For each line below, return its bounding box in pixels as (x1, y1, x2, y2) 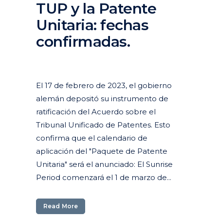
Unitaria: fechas (36, 16, 148, 34)
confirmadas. (36, 32, 130, 51)
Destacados (146, 53, 179, 60)
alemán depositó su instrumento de (36, 93, 168, 103)
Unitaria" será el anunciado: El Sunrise (36, 159, 173, 169)
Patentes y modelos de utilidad (69, 65, 154, 73)
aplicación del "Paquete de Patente (36, 146, 167, 156)
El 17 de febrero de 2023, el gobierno (36, 80, 172, 90)
